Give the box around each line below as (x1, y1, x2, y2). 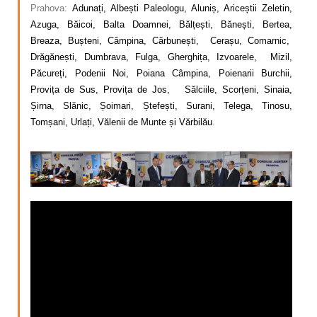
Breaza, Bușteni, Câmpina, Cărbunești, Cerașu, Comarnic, (30, 35, 292, 47)
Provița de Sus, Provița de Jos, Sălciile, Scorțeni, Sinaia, (30, 84, 292, 96)
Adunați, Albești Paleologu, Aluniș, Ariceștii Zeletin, (72, 3, 292, 14)
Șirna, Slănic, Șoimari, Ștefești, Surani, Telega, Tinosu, (30, 100, 292, 112)
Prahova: (30, 3, 72, 14)
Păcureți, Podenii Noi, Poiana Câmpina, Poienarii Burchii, (30, 68, 292, 79)
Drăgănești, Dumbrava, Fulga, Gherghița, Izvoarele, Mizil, (30, 52, 292, 63)
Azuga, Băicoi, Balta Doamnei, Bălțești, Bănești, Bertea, (30, 19, 292, 30)
